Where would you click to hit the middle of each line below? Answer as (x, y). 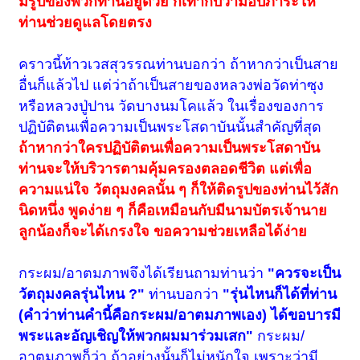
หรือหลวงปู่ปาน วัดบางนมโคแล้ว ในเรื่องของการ (172, 106)
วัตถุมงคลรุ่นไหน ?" (82, 294)
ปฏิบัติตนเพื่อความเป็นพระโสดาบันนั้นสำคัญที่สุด (170, 127)
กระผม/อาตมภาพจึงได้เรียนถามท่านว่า (143, 273)
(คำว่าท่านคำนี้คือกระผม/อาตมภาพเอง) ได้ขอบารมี (180, 315)
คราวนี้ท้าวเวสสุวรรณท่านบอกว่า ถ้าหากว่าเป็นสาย (179, 64)
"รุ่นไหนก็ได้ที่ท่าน (280, 294)
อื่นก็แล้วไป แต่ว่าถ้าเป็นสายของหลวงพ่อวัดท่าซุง (172, 85)
